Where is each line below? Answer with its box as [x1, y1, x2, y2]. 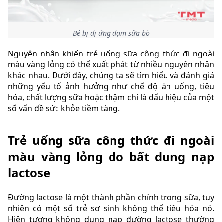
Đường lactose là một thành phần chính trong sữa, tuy [8, 191, 214, 203]
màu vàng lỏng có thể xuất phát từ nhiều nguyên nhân [8, 59, 214, 70]
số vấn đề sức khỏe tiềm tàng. [8, 103, 122, 113]
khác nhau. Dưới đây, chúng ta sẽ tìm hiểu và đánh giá [8, 70, 214, 81]
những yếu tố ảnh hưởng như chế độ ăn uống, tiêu [8, 81, 214, 92]
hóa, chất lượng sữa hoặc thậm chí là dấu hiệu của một [8, 92, 214, 103]
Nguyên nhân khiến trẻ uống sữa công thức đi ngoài [8, 48, 214, 59]
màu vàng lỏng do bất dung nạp [8, 148, 214, 165]
